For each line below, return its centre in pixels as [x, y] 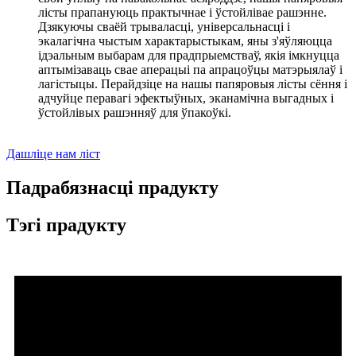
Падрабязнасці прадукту [112, 187]
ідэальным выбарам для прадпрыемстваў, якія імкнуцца [189, 56]
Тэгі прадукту [66, 224]
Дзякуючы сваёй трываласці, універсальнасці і [164, 27]
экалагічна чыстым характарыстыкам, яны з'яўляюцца [185, 41]
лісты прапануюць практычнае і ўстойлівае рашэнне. [182, 13]
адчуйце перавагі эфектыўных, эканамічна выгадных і [186, 99]
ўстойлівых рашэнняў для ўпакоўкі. [135, 113]
